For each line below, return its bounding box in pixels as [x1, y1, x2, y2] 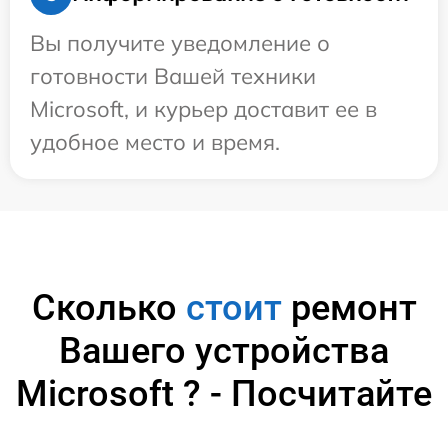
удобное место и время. [30, 127, 280, 156]
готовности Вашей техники [30, 61, 316, 90]
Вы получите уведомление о [30, 28, 330, 57]
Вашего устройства [59, 329, 389, 372]
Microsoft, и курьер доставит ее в [30, 94, 377, 123]
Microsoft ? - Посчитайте [16, 372, 432, 415]
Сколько [31, 286, 186, 329]
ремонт [281, 286, 417, 329]
